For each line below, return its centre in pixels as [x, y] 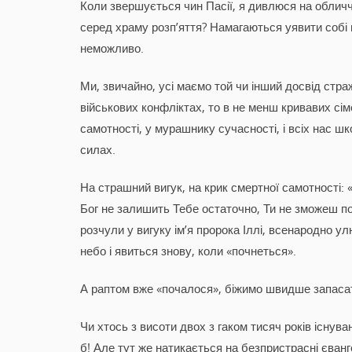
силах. [98, 149]
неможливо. [112, 48]
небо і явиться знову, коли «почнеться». [188, 250]
